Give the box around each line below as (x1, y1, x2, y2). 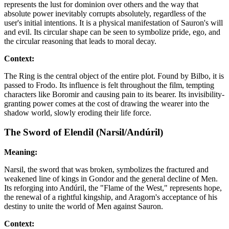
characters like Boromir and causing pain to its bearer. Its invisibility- (4, 89, 224, 99)
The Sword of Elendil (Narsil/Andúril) (4, 127, 163, 138)
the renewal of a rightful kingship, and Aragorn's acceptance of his (4, 193, 217, 202)
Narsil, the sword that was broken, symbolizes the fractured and (4, 165, 209, 174)
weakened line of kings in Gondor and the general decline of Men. (4, 174, 218, 184)
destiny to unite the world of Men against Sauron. (4, 202, 163, 211)
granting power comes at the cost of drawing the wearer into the (4, 99, 209, 108)
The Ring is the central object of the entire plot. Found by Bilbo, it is (4, 71, 224, 80)
